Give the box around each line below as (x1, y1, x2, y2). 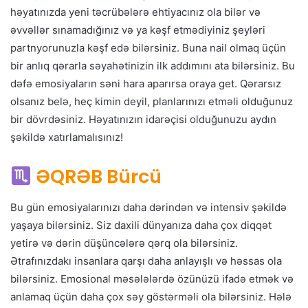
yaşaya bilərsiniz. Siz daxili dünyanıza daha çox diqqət (10, 218, 272, 232)
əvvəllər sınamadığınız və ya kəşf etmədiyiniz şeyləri (10, 23, 265, 37)
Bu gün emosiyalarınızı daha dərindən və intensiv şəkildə (10, 200, 287, 214)
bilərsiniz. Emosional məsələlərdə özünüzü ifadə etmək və (10, 272, 294, 285)
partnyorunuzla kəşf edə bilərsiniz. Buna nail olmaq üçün (10, 41, 286, 55)
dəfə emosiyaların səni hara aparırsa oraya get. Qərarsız (10, 77, 281, 91)
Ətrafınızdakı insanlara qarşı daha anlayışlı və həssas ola (10, 254, 282, 267)
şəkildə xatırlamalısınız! (10, 131, 126, 144)
